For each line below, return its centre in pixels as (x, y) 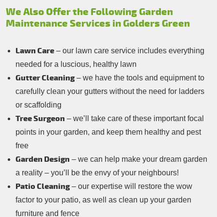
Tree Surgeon (40, 119)
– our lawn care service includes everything (129, 51)
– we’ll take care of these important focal (134, 119)
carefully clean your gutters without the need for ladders (110, 92)
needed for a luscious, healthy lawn (76, 64)
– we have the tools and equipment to (139, 78)
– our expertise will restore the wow (131, 186)
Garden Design (43, 160)
